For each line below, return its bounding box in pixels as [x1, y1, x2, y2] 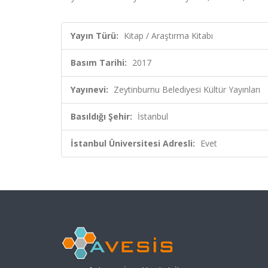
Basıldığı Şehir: [71, 111, 132, 122]
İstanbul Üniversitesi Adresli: [71, 138, 195, 149]
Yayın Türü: [71, 30, 118, 41]
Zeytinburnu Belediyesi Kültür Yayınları [114, 84, 260, 95]
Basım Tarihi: [71, 57, 127, 68]
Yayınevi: [71, 84, 108, 95]
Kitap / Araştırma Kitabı [124, 30, 213, 41]
